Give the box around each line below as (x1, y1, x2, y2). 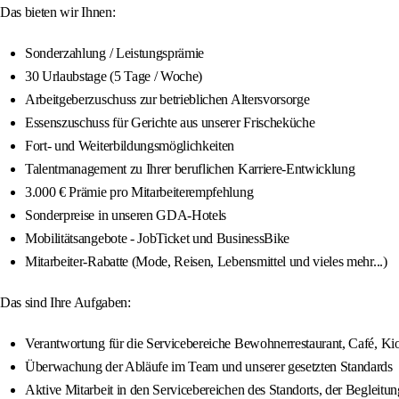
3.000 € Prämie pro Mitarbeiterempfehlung (25, 184, 254, 200)
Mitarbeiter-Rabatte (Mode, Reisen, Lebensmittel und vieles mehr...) (25, 254, 387, 270)
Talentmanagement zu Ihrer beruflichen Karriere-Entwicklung (25, 161, 355, 177)
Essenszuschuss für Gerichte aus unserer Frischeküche (25, 115, 315, 131)
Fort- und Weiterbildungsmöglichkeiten (25, 138, 235, 154)
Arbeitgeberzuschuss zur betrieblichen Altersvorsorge (25, 92, 310, 108)
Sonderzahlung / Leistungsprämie (25, 45, 205, 61)
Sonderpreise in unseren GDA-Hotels (25, 208, 227, 224)
